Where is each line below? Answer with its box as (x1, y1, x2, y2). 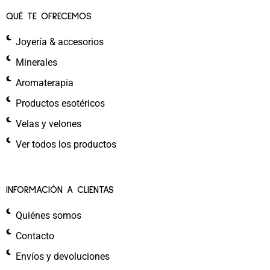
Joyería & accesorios (16, 36, 104, 48)
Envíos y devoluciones (16, 251, 110, 263)
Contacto (16, 230, 55, 242)
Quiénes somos (16, 210, 82, 222)
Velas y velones (16, 118, 82, 130)
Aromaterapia (16, 77, 74, 89)
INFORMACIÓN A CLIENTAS (6, 185, 114, 195)
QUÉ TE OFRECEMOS (6, 11, 92, 22)
